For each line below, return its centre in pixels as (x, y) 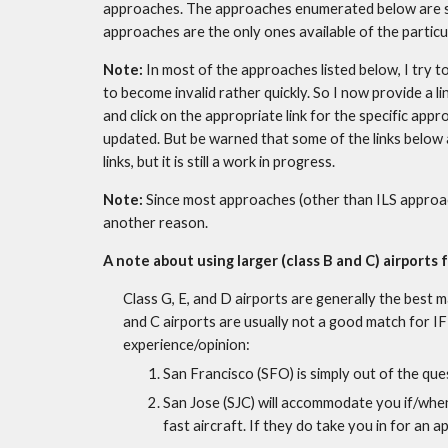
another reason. (155, 222)
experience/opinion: (186, 344)
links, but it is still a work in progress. (218, 161)
